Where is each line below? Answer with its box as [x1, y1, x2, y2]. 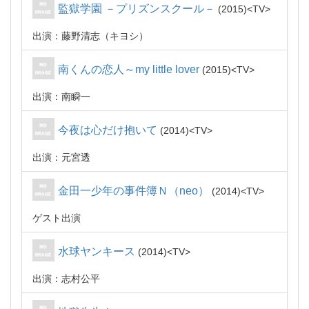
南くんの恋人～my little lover [58, 63, 199, 75]
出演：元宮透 [32, 152, 90, 163]
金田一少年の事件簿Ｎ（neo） [58, 185, 209, 197]
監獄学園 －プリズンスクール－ [58, 3, 215, 14]
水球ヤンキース [58, 246, 135, 257]
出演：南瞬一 [32, 91, 90, 102]
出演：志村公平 [32, 273, 100, 284]
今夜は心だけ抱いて [58, 124, 157, 136]
